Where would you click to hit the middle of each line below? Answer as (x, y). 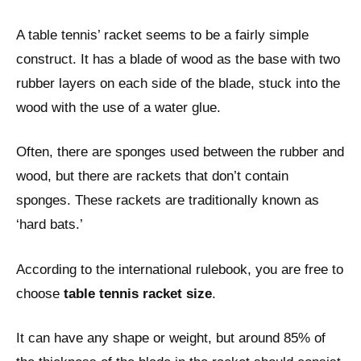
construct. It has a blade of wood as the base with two (178, 59)
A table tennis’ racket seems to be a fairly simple (162, 35)
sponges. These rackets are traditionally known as (168, 201)
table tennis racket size (138, 293)
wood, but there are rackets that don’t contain (152, 176)
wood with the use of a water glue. (118, 107)
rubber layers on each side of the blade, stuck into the (178, 83)
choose (40, 293)
